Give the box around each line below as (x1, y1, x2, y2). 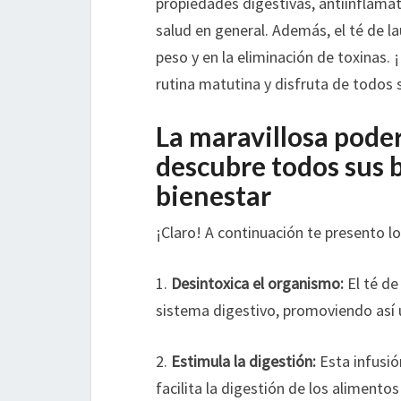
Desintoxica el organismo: (171, 273, 344, 294)
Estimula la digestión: (171, 351, 316, 371)
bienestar (156, 179, 271, 211)
